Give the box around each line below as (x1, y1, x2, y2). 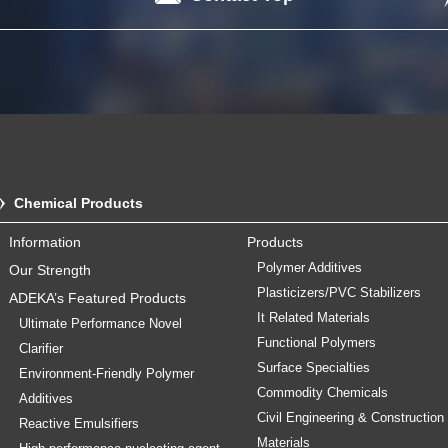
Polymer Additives (256, 261, 362, 275)
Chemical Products (14, 195, 143, 211)
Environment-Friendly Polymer (19, 367, 194, 381)
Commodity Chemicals (256, 386, 388, 400)
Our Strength (9, 262, 91, 278)
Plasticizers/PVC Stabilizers (256, 286, 421, 300)
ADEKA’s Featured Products (9, 290, 186, 306)
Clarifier (19, 342, 63, 356)
